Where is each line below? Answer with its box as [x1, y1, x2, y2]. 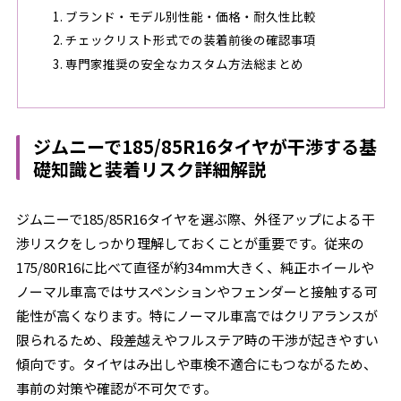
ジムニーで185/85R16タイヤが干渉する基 [33, 133, 378, 159]
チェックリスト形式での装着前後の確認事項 [64, 30, 316, 49]
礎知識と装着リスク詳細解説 [33, 156, 267, 182]
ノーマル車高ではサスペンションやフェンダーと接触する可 [16, 282, 379, 301]
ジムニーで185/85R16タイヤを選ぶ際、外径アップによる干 [16, 209, 376, 228]
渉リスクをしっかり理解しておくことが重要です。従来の [16, 234, 365, 252]
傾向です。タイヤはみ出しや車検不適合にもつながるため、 [16, 354, 378, 373]
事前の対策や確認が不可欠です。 [16, 379, 218, 397]
